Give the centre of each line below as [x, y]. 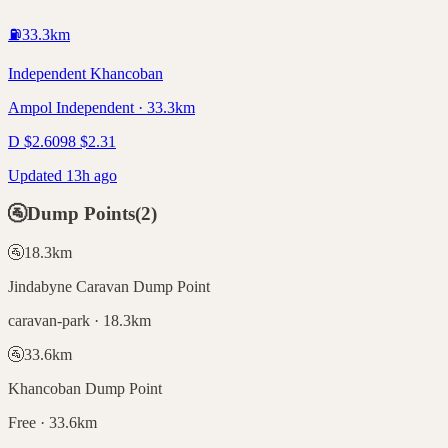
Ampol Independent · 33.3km [101, 107]
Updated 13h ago [62, 175]
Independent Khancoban [85, 73]
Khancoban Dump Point [85, 388]
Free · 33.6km [52, 422]
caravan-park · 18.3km [79, 320]
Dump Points [81, 214]
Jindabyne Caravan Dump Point [109, 286]
